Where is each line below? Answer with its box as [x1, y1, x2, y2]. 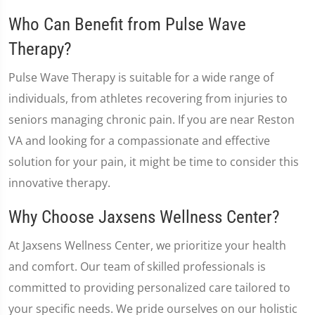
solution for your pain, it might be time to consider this [8, 154, 299, 169]
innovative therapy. [8, 175, 110, 191]
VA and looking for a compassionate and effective [8, 133, 270, 148]
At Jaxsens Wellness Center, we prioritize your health [8, 238, 286, 253]
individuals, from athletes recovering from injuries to [8, 91, 288, 106]
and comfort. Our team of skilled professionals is [8, 259, 266, 274]
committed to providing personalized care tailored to [8, 280, 290, 295]
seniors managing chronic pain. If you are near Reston [8, 112, 295, 127]
